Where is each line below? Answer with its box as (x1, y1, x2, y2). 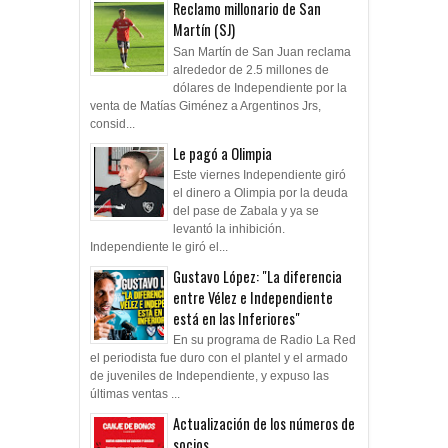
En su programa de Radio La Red (173, 333, 356, 348)
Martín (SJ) (173, 19, 235, 41)
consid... (90, 116, 135, 131)
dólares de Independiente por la (173, 80, 347, 95)
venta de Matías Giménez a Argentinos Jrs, (90, 98, 321, 113)
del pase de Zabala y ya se (173, 204, 319, 219)
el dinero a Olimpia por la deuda (173, 186, 348, 201)
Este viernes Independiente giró (173, 168, 346, 183)
